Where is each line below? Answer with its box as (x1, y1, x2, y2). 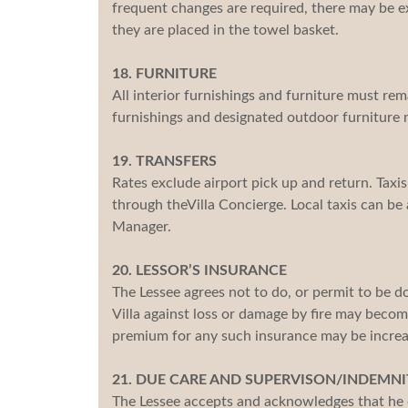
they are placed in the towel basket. (111, 22, 339, 37)
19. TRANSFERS (111, 153, 217, 168)
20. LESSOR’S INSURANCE (111, 262, 287, 278)
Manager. (111, 219, 171, 234)
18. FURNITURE (111, 66, 217, 81)
